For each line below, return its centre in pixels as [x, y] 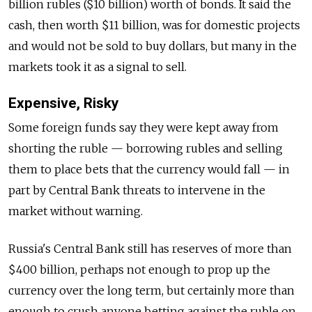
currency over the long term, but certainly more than [151, 291]
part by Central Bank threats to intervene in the [137, 190]
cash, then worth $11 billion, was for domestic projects [154, 25]
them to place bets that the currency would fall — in [149, 170]
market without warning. [76, 211]
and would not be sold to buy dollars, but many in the [153, 46]
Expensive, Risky [63, 103]
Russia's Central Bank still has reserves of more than [150, 249]
